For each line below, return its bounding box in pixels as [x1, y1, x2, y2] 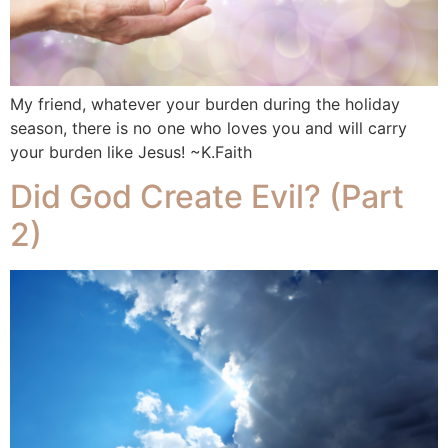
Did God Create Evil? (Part [10, 176, 404, 216]
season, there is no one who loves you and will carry [10, 117, 407, 138]
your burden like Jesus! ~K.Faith [10, 141, 252, 162]
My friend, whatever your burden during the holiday [10, 93, 400, 114]
